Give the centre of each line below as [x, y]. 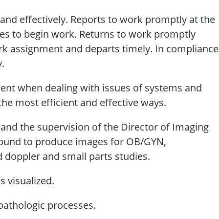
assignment [37, 49]
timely [136, 49]
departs [102, 49]
